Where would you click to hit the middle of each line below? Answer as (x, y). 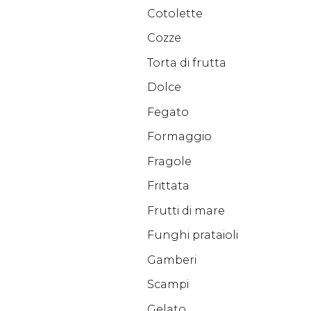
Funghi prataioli (192, 235)
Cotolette (175, 13)
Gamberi (171, 260)
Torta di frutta (186, 62)
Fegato (168, 112)
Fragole (169, 161)
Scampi (168, 284)
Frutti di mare (186, 210)
